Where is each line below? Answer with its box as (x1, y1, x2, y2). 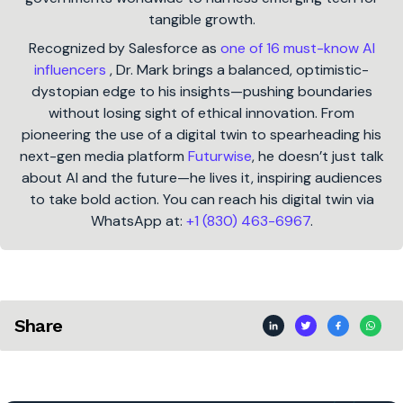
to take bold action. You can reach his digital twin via (29, 190, 374, 210)
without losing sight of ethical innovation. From (49, 103, 354, 123)
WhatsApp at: (90, 211, 186, 231)
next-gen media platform (19, 147, 188, 166)
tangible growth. (148, 10, 255, 30)
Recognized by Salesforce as (28, 39, 220, 58)
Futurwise (187, 147, 252, 166)
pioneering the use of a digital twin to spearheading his (22, 125, 381, 145)
